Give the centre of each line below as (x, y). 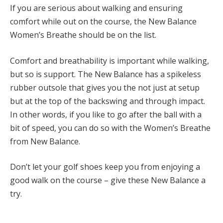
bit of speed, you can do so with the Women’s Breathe (110, 128)
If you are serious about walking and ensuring (96, 8)
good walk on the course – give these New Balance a (108, 180)
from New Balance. (45, 141)
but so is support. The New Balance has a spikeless (106, 74)
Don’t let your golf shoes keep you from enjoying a (105, 167)
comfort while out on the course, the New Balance (103, 21)
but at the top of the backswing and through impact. (108, 101)
